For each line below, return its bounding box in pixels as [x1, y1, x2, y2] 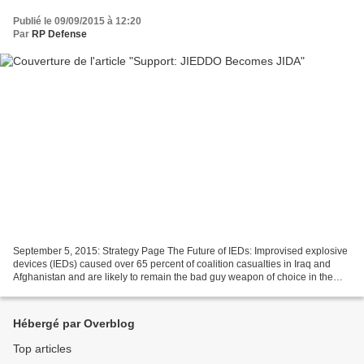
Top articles [13, 342, 71, 356]
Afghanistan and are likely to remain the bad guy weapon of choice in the [13, 271, 333, 284]
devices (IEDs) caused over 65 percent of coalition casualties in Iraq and [13, 258, 331, 271]
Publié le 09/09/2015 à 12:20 [13, 15, 141, 27]
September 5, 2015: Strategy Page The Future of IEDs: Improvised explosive [13, 245, 348, 258]
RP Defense [32, 28, 87, 40]
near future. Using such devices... [13, 284, 159, 297]
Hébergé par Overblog [13, 317, 135, 331]
